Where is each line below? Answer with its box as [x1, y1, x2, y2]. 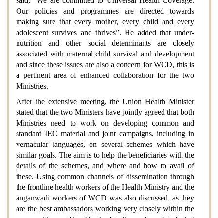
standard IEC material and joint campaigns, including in [16, 129, 195, 138]
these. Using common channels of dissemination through [16, 172, 195, 181]
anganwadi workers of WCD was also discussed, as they [16, 194, 195, 202]
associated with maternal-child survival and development [16, 50, 195, 58]
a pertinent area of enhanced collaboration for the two [16, 71, 195, 79]
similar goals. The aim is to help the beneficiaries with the [16, 151, 195, 159]
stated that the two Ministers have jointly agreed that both [16, 108, 195, 116]
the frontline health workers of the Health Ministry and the [16, 183, 195, 191]
